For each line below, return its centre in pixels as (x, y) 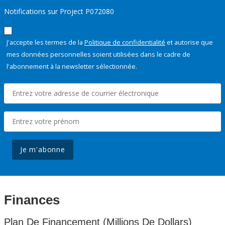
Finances (32, 200)
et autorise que (189, 42)
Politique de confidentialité (125, 42)
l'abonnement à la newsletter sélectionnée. (72, 67)
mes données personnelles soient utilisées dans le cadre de (98, 54)
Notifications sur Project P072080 (59, 12)
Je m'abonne (43, 150)
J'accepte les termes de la (45, 42)
